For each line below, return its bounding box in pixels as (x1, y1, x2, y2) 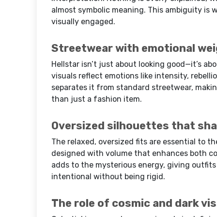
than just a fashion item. (51, 94, 142, 104)
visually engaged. (51, 16, 115, 26)
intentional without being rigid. (51, 171, 165, 181)
